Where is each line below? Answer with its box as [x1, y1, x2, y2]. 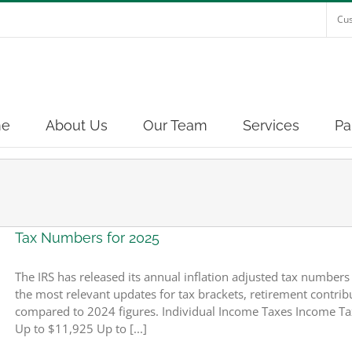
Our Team [142, 117, 207, 134]
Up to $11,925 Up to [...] [15, 321, 147, 336]
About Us [45, 117, 108, 134]
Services [242, 117, 299, 134]
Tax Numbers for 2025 [15, 229, 159, 246]
